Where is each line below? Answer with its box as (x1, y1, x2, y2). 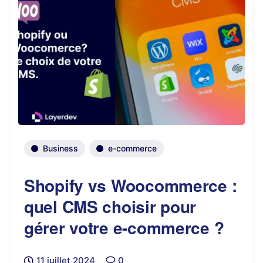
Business (43, 143, 78, 153)
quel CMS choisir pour (24, 194, 197, 218)
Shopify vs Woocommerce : (24, 173, 237, 197)
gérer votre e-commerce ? (24, 215, 224, 240)
